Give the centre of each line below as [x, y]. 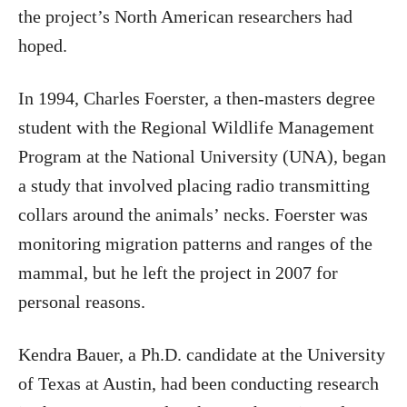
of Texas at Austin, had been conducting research [199, 383]
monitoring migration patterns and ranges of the [195, 243]
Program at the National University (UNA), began [202, 156]
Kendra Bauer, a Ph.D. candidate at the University [202, 354]
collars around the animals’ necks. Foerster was [193, 214]
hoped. [43, 45]
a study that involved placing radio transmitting [194, 185]
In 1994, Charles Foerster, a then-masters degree [197, 98]
